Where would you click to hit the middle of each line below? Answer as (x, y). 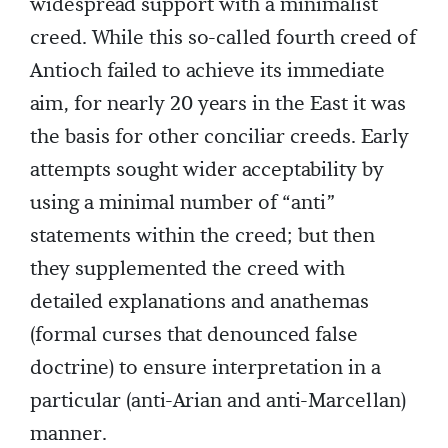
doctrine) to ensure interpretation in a (205, 367)
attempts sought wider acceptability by (207, 169)
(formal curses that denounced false (194, 334)
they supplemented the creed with (187, 268)
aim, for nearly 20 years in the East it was (218, 103)
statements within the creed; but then (202, 235)
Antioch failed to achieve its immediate (207, 70)
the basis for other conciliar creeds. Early (219, 136)
